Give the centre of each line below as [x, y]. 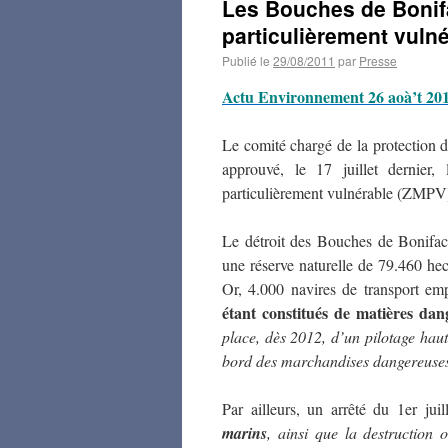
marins [244, 433]
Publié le [246, 60]
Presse [378, 60]
